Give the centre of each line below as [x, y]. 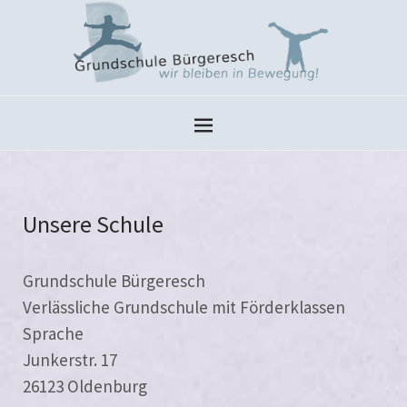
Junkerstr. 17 [70, 359]
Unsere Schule [93, 223]
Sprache [53, 333]
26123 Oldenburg [85, 386]
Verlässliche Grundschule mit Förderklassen [184, 307]
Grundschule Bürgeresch [114, 280]
